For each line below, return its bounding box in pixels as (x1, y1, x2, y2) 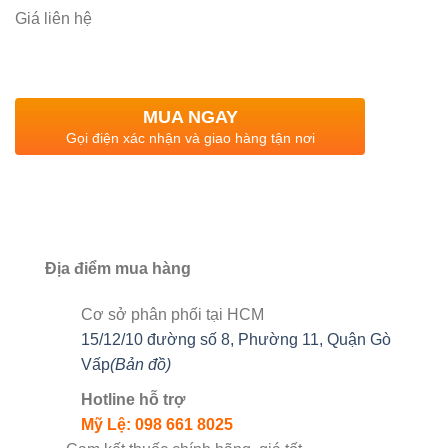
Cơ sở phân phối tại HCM (81, 305, 264, 323)
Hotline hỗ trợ (81, 390, 185, 408)
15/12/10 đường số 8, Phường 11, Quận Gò (81, 330, 391, 348)
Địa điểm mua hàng (45, 259, 191, 277)
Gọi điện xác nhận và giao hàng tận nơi (65, 129, 315, 146)
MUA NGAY (142, 106, 238, 127)
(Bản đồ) (110, 355, 171, 373)
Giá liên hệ (15, 10, 92, 28)
